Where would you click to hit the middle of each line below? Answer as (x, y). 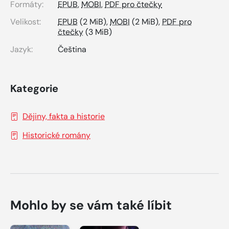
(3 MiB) (98, 32)
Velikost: (26, 22)
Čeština (72, 50)
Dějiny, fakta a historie (64, 117)
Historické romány (56, 135)
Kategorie (34, 89)
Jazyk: (21, 50)
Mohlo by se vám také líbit (91, 205)
